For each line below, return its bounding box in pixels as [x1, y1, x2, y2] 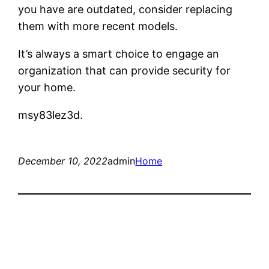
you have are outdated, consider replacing [18, 2, 233, 16]
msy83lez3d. [18, 108, 83, 121]
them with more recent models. [18, 19, 178, 32]
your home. [18, 80, 76, 94]
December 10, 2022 [18, 154, 108, 167]
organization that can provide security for [18, 64, 231, 77]
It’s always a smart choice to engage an [18, 47, 220, 60]
